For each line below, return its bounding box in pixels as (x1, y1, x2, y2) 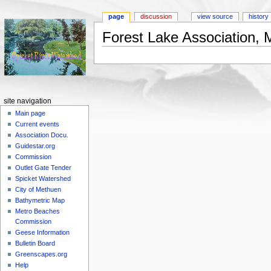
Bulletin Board (15, 240, 56, 247)
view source (197, 13, 233, 21)
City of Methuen (15, 186, 62, 194)
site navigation (3, 97, 51, 105)
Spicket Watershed (15, 175, 71, 183)
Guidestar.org (15, 142, 56, 150)
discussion (140, 13, 172, 21)
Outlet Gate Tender (15, 164, 72, 172)
